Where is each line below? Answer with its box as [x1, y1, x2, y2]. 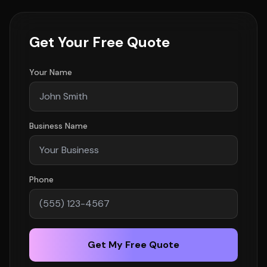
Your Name [29, 67, 72, 77]
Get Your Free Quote [29, 33, 170, 51]
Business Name [29, 120, 88, 131]
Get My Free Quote [88, 238, 179, 251]
